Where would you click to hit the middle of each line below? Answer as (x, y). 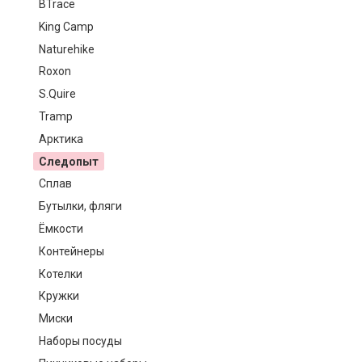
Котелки (60, 274)
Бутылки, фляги (80, 206)
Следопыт (68, 161)
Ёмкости (61, 228)
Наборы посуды (80, 341)
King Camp (66, 26)
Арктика (61, 139)
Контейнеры (71, 251)
